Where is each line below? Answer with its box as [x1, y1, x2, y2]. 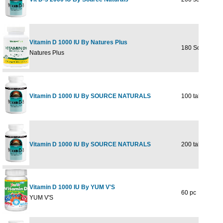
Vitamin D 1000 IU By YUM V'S [29, 184, 115, 191]
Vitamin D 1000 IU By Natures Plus [29, 39, 127, 46]
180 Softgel [177, 44, 212, 51]
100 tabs [177, 93, 205, 100]
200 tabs [177, 141, 205, 148]
